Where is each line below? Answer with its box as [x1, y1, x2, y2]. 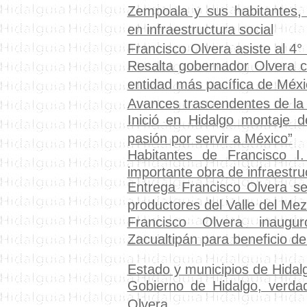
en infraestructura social [127, 22, 273, 37]
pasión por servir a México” [127, 131, 293, 146]
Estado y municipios [127, 262, 249, 277]
